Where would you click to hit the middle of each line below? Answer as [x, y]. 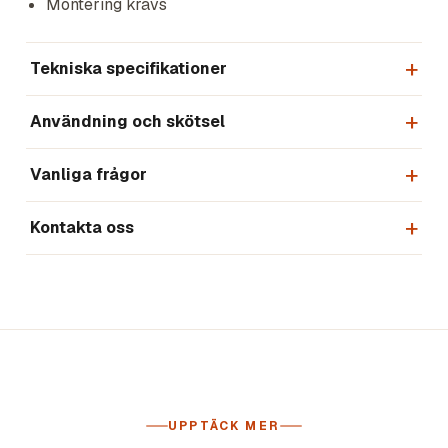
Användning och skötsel [127, 121]
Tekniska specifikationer [128, 68]
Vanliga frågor [88, 174]
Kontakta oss [82, 227]
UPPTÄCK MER [224, 426]
